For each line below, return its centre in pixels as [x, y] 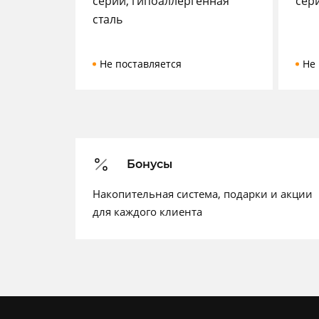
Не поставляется [141, 64]
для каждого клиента [147, 211]
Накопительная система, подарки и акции [203, 194]
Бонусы [150, 164]
